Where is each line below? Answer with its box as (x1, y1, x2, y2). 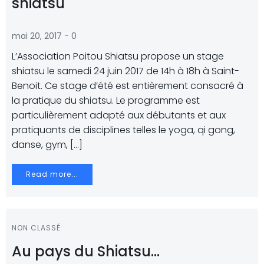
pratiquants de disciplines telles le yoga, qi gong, (12, 123, 235, 137)
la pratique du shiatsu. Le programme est (12, 94, 200, 107)
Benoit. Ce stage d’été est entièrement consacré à (12, 79, 243, 93)
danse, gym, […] (12, 138, 82, 151)
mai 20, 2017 (12, 30, 62, 42)
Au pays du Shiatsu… (12, 242, 160, 261)
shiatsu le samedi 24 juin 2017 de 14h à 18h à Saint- (12, 64, 239, 78)
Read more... (26, 169, 78, 179)
